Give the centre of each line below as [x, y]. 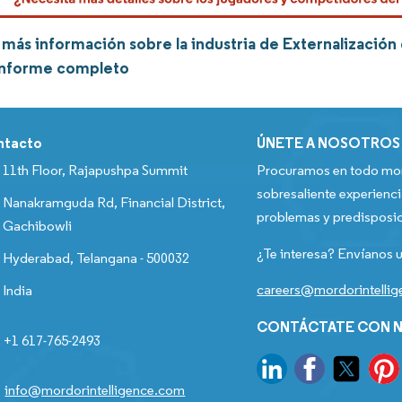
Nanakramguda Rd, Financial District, [114, 203]
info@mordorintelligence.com [95, 390]
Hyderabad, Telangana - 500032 [96, 258]
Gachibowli [38, 226]
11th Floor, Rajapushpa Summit [96, 170]
